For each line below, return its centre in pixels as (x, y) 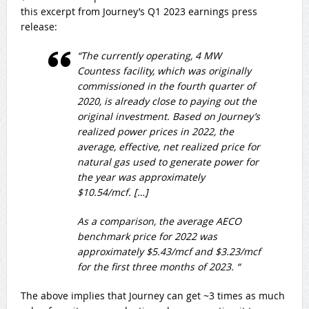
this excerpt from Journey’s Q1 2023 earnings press (139, 11)
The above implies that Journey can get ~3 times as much (152, 295)
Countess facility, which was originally (164, 70)
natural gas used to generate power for (168, 161)
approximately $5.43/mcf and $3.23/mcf (169, 251)
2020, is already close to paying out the (167, 101)
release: (39, 26)
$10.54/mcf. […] (112, 192)
